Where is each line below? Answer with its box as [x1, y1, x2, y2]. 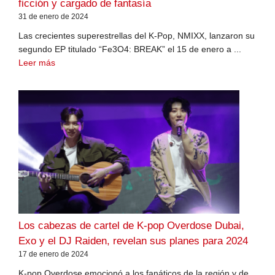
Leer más [18, 57, 55, 68]
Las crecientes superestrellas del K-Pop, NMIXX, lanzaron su [18, 30, 255, 41]
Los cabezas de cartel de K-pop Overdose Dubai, [18, 219, 244, 231]
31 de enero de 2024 [18, 12, 88, 21]
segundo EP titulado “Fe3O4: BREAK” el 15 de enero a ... [18, 44, 241, 54]
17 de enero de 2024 [18, 249, 88, 258]
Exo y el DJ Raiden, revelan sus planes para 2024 [18, 234, 248, 247]
